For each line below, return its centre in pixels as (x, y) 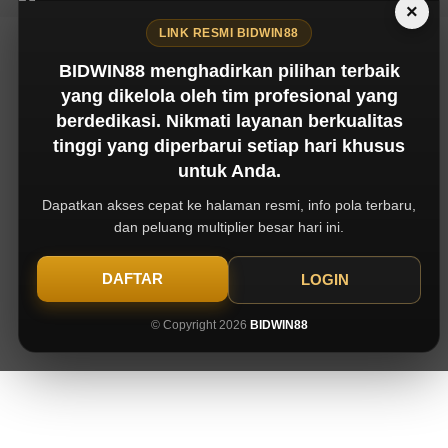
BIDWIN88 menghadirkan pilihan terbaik (229, 71)
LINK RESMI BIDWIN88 (229, 33)
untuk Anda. (229, 171)
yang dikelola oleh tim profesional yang (229, 96)
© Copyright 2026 (200, 325)
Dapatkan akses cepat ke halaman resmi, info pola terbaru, (229, 205)
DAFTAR (132, 278)
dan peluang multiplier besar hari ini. (229, 227)
